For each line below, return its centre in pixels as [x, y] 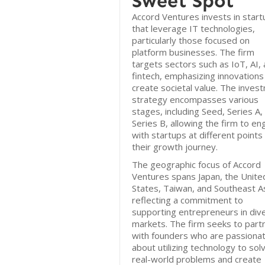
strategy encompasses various [195, 99]
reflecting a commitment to [188, 200]
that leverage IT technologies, [193, 28]
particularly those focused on [191, 40]
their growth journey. [175, 147]
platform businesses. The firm [193, 52]
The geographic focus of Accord [196, 164]
